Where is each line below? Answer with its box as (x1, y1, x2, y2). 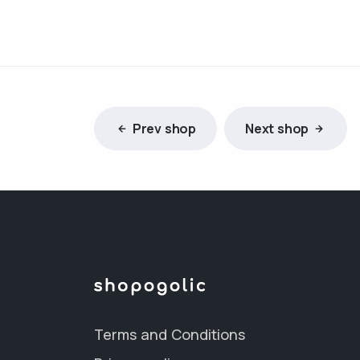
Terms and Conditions (94, 325, 245, 344)
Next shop (245, 119, 309, 137)
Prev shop (132, 119, 197, 137)
